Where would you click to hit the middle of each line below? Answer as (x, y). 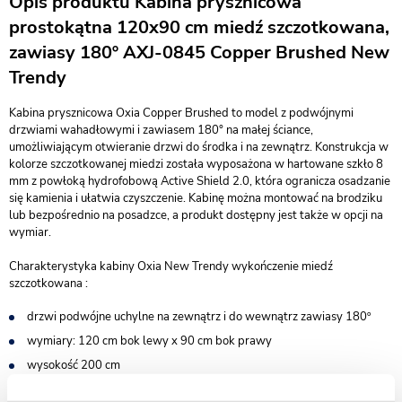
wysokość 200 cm (74, 365)
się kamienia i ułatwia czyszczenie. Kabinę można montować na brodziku (196, 198)
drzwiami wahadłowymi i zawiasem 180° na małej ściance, (161, 130)
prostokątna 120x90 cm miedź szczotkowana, (199, 27)
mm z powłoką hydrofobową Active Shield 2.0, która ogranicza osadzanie (200, 181)
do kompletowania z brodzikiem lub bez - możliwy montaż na (187, 389)
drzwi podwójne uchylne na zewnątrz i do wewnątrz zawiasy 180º (199, 317)
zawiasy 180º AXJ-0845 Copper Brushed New (199, 52)
